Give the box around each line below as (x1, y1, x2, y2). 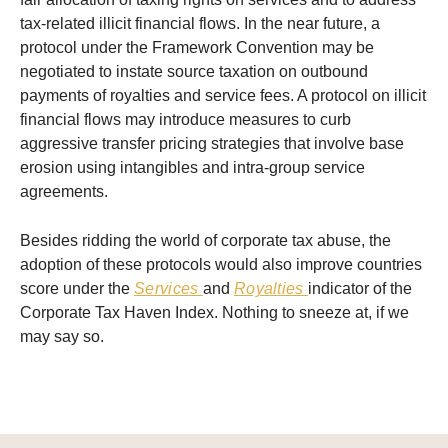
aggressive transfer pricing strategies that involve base (20, 135, 404, 153)
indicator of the (308, 280, 413, 298)
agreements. (20, 183, 108, 201)
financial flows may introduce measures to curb (20, 111, 351, 129)
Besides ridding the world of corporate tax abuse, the (20, 232, 391, 250)
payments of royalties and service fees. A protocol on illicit (20, 87, 426, 105)
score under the (20, 280, 134, 298)
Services (134, 280, 203, 298)
